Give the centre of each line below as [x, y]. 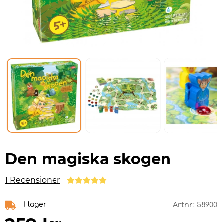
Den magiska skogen [88, 159]
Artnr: [185, 205]
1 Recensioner [32, 180]
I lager [35, 205]
